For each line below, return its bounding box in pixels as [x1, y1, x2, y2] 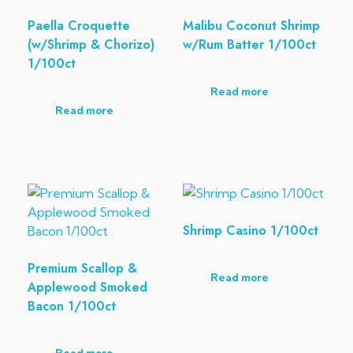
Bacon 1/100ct [28, 297, 116, 316]
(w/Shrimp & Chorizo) [28, 35, 154, 54]
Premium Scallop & [28, 259, 137, 278]
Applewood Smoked [28, 278, 147, 297]
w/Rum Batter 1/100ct [182, 35, 316, 54]
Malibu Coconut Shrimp [182, 16, 320, 35]
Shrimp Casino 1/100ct [182, 221, 318, 240]
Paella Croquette [28, 16, 130, 35]
